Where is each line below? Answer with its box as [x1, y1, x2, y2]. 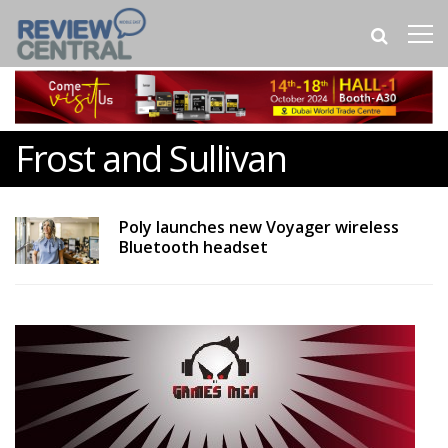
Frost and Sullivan [15, 134, 286, 184]
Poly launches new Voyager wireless [118, 216, 399, 239]
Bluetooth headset [118, 236, 268, 259]
